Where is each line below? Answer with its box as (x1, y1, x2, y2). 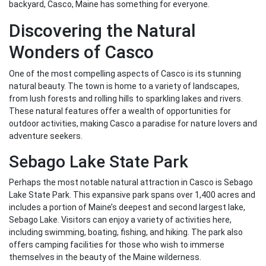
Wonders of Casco (9, 42, 154, 63)
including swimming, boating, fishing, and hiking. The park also (9, 227, 243, 237)
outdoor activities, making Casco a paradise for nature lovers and (9, 119, 257, 129)
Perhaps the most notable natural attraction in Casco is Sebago (9, 178, 253, 188)
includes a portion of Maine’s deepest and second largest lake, (9, 202, 245, 213)
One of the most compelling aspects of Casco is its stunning (9, 69, 241, 79)
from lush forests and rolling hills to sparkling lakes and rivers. (9, 94, 243, 104)
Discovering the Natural (9, 20, 196, 42)
